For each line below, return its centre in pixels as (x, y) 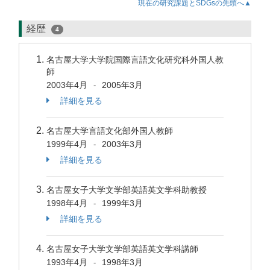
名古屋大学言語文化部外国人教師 (110, 131)
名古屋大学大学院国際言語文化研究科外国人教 (135, 60)
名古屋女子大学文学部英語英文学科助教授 (127, 190)
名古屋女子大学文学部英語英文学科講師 (122, 249)
